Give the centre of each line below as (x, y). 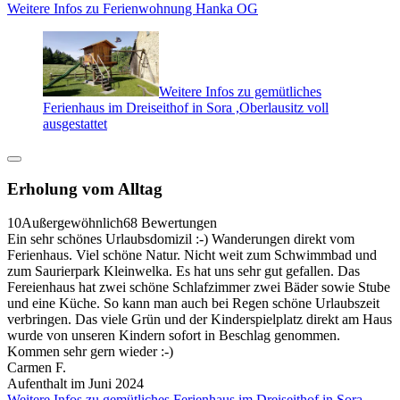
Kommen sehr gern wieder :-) (90, 352)
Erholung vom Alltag (85, 188)
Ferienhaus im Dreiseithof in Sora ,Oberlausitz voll (186, 108)
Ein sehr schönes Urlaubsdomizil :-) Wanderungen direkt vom (181, 239)
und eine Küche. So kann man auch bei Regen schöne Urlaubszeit (193, 304)
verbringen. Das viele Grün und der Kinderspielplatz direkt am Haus (200, 320)
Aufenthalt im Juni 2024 (75, 384)
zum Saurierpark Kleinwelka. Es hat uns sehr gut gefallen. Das (183, 271)
